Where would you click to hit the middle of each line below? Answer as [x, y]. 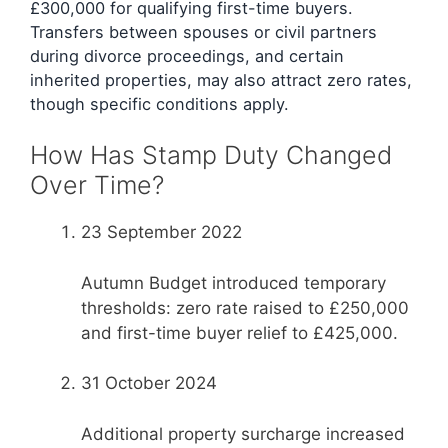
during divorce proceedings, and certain [187, 55]
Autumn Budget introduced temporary [233, 282]
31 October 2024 [149, 383]
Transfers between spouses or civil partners [203, 31]
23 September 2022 [161, 232]
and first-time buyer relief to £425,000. [239, 332]
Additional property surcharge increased [243, 433]
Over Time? [97, 185]
